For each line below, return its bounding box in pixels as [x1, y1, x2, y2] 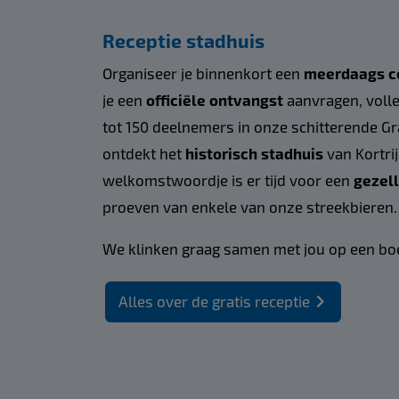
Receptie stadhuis [102, 29, 265, 53]
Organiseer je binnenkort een [102, 63, 304, 82]
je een [102, 90, 146, 109]
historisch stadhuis [184, 143, 323, 162]
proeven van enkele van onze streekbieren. [102, 197, 397, 216]
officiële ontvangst [145, 90, 287, 109]
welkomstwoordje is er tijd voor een [102, 170, 354, 189]
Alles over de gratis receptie [118, 292, 310, 311]
